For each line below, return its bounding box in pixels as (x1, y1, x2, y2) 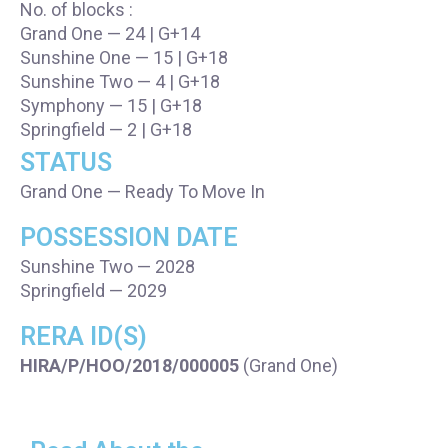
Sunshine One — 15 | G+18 (20, 47, 228, 68)
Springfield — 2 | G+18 (20, 119, 192, 140)
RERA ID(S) (20, 322, 147, 351)
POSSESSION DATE (20, 223, 238, 252)
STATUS (20, 148, 112, 177)
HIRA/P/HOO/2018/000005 (20, 355, 239, 376)
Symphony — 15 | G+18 (20, 95, 202, 116)
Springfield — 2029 (20, 280, 167, 301)
